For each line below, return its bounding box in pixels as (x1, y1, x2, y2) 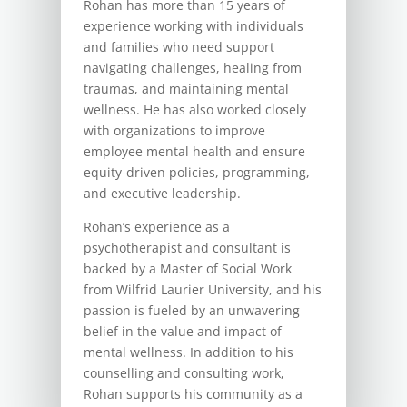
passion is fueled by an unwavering (84, 301, 301, 319)
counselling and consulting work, (84, 363, 285, 382)
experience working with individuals (84, 16, 304, 35)
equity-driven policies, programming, (84, 163, 311, 181)
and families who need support (84, 37, 275, 55)
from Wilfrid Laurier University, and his (84, 280, 323, 298)
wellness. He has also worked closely (84, 100, 307, 118)
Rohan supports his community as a (84, 384, 303, 402)
